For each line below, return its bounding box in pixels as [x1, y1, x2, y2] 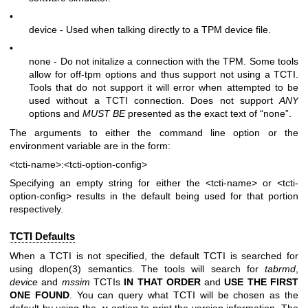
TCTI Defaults [10, 230, 75, 242]
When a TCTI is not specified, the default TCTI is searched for [10, 250, 298, 262]
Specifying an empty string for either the [10, 177, 206, 189]
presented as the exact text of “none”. [125, 108, 291, 120]
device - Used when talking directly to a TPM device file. [29, 23, 271, 35]
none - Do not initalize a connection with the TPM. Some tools [29, 56, 298, 67]
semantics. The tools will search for [81, 263, 265, 275]
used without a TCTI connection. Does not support [29, 95, 279, 107]
